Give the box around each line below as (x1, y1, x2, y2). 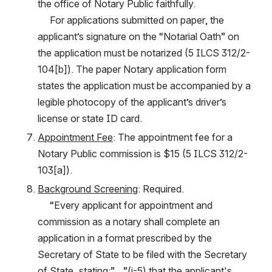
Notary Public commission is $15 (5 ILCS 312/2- (38, 147, 248, 160)
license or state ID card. (38, 112, 142, 124)
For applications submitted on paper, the (38, 13, 50, 26)
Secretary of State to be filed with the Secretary (38, 248, 247, 260)
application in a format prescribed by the (38, 231, 212, 244)
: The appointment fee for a (113, 131, 233, 143)
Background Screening (38, 182, 138, 195)
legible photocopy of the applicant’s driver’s (38, 95, 226, 108)
